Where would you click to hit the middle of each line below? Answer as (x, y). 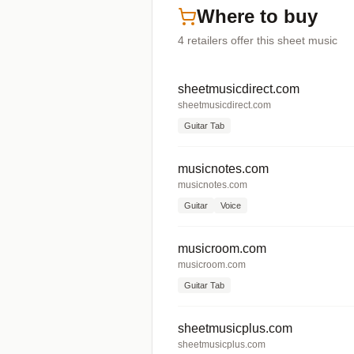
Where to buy (257, 16)
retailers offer (220, 40)
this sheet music (296, 40)
